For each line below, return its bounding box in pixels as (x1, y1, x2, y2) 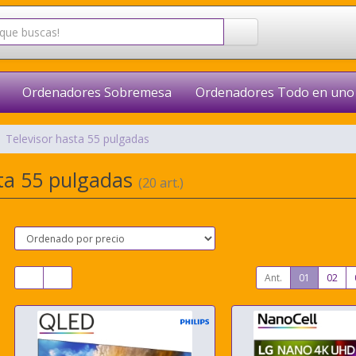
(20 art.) (137, 174, 184, 192)
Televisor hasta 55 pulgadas (5, 131, 149, 146)
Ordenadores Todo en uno (195, 83, 354, 101)
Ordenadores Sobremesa (22, 83, 172, 101)
